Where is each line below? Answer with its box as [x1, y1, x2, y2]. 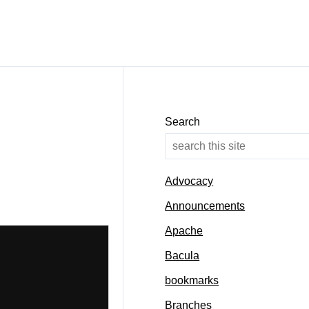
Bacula [165, 250, 200, 262]
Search [165, 116, 201, 128]
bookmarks [165, 275, 219, 287]
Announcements [165, 200, 246, 212]
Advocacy [165, 175, 214, 188]
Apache [165, 225, 203, 237]
